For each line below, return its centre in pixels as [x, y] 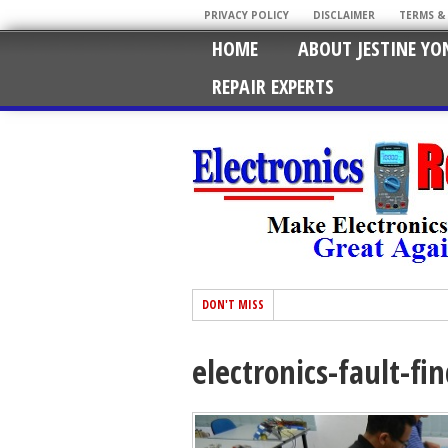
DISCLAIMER [344, 15]
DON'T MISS [233, 304]
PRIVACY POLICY [246, 15]
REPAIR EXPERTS [273, 86]
